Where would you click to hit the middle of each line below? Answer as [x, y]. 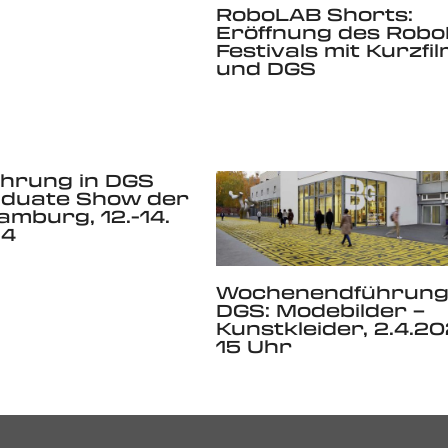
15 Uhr [253, 346]
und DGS [265, 67]
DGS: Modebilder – [320, 310]
